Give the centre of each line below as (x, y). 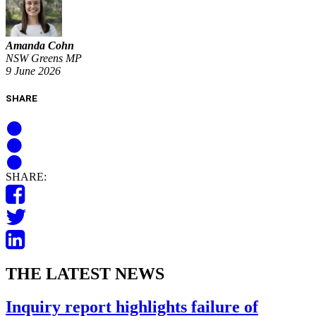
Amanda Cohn (40, 46)
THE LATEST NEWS (85, 274)
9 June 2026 (33, 71)
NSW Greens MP (44, 59)
